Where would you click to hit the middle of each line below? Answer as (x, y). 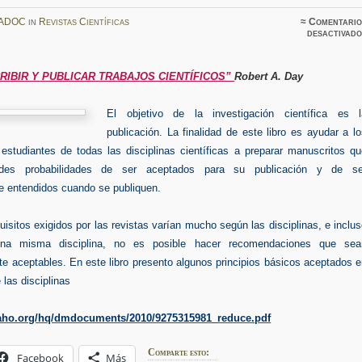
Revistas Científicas (84, 21)
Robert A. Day (269, 76)
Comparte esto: (179, 352)
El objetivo (135, 113)
